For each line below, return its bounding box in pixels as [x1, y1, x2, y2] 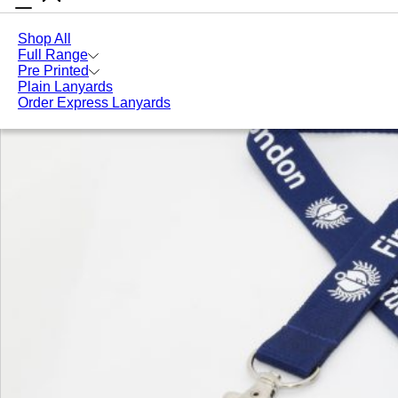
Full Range [18, 47, 88, 62]
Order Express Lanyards [18, 95, 171, 110]
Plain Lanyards [18, 79, 113, 94]
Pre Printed [18, 63, 89, 78]
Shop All [18, 31, 71, 46]
